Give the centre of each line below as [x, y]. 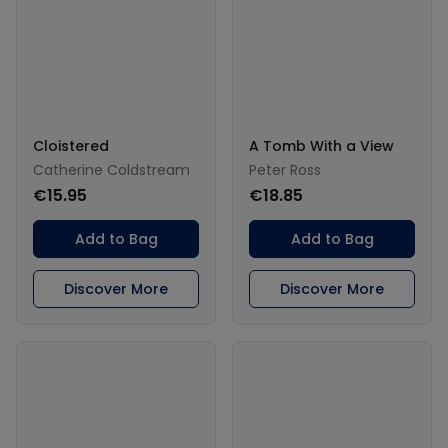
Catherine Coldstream [111, 169]
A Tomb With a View [321, 145]
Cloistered [71, 145]
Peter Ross [285, 169]
